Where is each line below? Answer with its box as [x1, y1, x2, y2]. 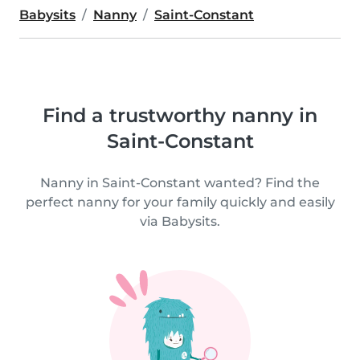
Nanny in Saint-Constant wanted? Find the [40, 175, 320, 190]
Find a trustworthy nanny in [43, 104, 317, 127]
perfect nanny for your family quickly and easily [25, 194, 335, 210]
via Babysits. [140, 214, 220, 229]
